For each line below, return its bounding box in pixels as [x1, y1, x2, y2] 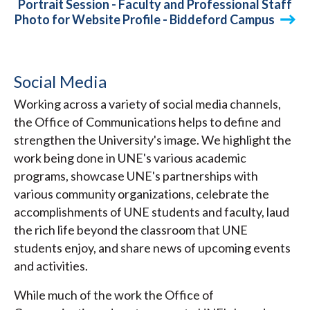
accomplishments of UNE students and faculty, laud [14, 204, 289, 220]
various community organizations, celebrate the [14, 186, 269, 202]
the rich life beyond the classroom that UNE [14, 222, 248, 238]
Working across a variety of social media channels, [14, 96, 281, 112]
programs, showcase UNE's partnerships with [14, 168, 258, 184]
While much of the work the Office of [14, 287, 214, 303]
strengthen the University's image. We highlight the [14, 132, 291, 148]
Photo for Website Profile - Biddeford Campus [15, 11, 275, 27]
